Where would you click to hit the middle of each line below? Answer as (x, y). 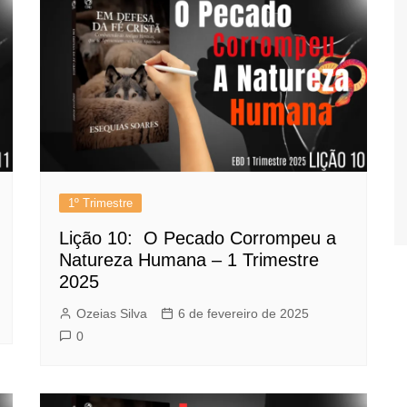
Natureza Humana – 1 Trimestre (189, 260)
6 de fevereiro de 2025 (243, 314)
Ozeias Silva (112, 314)
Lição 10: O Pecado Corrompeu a (198, 238)
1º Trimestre (100, 203)
